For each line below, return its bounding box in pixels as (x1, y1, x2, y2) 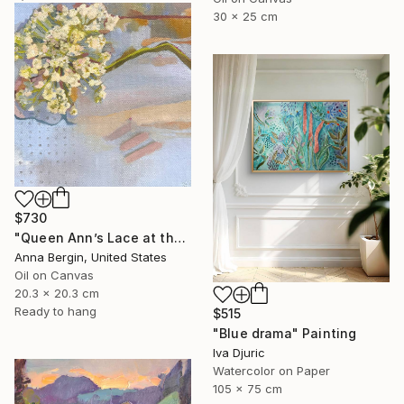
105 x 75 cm (213, 381, 282, 397)
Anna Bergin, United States (14, 250, 167, 265)
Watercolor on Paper (213, 363, 330, 379)
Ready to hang (14, 304, 96, 319)
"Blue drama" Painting (213, 326, 357, 342)
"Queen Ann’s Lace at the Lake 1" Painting (173, 230, 186, 246)
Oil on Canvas (14, 268, 94, 283)
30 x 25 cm (213, 9, 278, 24)
